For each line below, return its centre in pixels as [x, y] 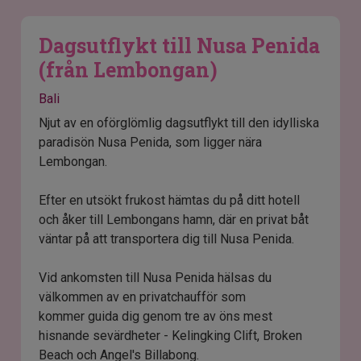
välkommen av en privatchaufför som [143, 297]
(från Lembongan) [129, 70]
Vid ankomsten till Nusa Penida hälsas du [156, 278]
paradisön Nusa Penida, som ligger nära [151, 143]
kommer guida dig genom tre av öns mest [156, 317]
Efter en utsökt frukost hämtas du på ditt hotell [170, 201]
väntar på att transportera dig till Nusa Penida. [167, 239]
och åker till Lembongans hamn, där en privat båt [174, 220]
